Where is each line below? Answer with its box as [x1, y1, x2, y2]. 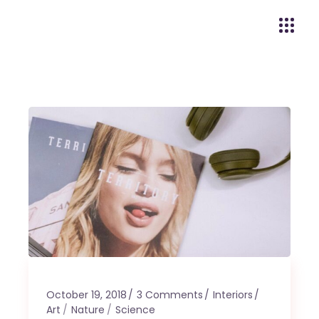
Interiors [213, 287, 253, 302]
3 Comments [137, 287, 204, 302]
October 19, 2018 [46, 287, 127, 302]
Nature [71, 302, 105, 317]
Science [115, 302, 156, 317]
